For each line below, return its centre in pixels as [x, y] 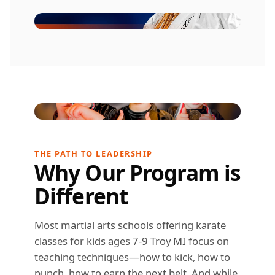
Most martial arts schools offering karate [130, 225]
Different [81, 196]
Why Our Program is [137, 172]
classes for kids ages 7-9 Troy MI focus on [132, 241]
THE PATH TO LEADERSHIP [94, 153]
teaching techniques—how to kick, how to [132, 257]
